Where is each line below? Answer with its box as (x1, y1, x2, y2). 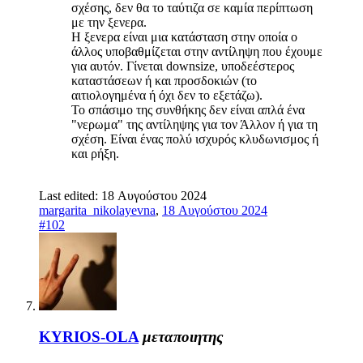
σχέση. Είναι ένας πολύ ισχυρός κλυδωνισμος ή (71, 131, 318, 146)
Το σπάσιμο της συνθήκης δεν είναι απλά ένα (71, 102, 305, 117)
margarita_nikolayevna (39, 203, 156, 217)
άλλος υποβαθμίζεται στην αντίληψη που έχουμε (71, 44, 322, 58)
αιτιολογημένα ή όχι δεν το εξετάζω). (71, 88, 263, 102)
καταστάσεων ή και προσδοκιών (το (71, 73, 257, 88)
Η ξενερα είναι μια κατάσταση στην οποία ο (71, 29, 297, 44)
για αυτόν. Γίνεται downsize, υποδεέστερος (71, 58, 294, 73)
